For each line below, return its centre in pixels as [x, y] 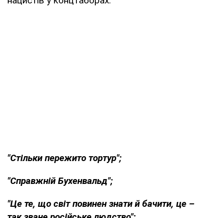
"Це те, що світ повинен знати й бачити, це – [101, 203]
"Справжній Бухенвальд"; [60, 181]
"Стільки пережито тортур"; [64, 158]
